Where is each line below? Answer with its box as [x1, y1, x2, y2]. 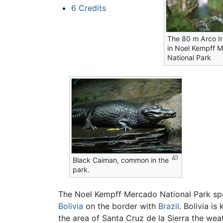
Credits [78, 3, 106, 13]
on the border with [83, 201, 158, 211]
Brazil [158, 201, 179, 211]
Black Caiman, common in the [73, 156, 169, 165]
